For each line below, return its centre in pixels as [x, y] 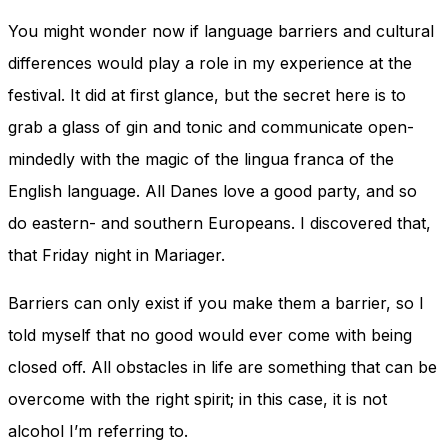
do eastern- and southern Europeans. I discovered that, [219, 223]
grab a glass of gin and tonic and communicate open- [211, 127]
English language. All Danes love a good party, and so [212, 191]
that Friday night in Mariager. [116, 255]
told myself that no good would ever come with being [210, 335]
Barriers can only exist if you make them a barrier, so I [216, 303]
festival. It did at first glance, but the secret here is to [207, 95]
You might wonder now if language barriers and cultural [221, 31]
